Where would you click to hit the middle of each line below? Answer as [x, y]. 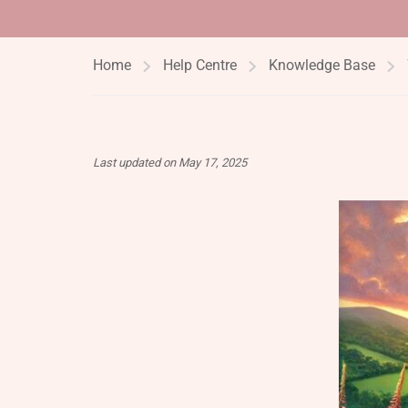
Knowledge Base [322, 65]
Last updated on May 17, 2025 [170, 163]
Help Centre [200, 65]
